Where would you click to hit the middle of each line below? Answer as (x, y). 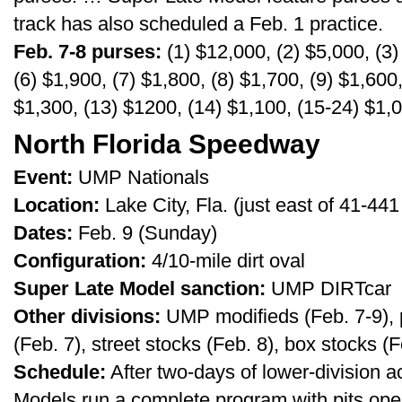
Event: (46, 177)
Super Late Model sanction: (140, 288)
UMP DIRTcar (328, 288)
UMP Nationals (144, 177)
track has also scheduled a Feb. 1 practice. (198, 24)
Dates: (43, 233)
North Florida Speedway (167, 144)
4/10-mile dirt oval (226, 261)
